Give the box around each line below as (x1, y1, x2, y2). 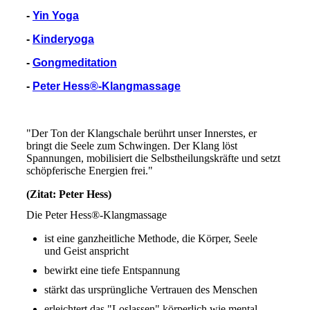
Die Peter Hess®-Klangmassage (26, 208, 167, 221)
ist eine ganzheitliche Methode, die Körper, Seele (44, 232, 257, 244)
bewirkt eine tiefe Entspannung (44, 264, 180, 276)
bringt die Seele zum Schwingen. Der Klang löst (26, 140, 237, 152)
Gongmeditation (32, 57, 117, 69)
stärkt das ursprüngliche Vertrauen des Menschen (44, 283, 257, 295)
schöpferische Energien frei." (26, 165, 153, 177)
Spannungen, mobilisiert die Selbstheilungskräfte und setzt (26, 152, 280, 165)
